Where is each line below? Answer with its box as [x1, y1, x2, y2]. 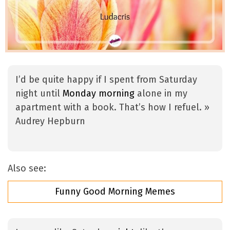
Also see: [8, 163, 46, 175]
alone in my [135, 88, 187, 100]
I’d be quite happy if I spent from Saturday [15, 74, 197, 86]
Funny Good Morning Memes [55, 186, 175, 198]
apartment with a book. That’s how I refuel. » [15, 102, 209, 113]
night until [15, 88, 63, 100]
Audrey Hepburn [15, 116, 85, 127]
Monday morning [63, 88, 135, 100]
